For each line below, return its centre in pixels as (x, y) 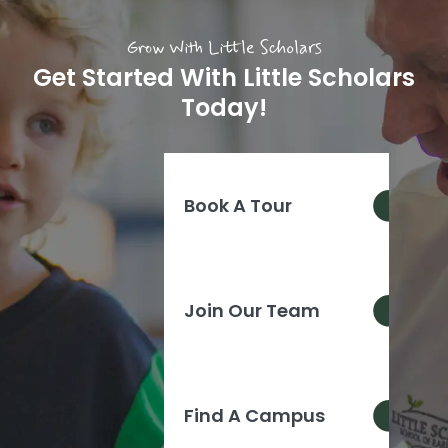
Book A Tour (238, 206)
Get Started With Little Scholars (224, 78)
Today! (224, 108)
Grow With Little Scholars (224, 48)
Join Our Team (252, 311)
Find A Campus (254, 416)
